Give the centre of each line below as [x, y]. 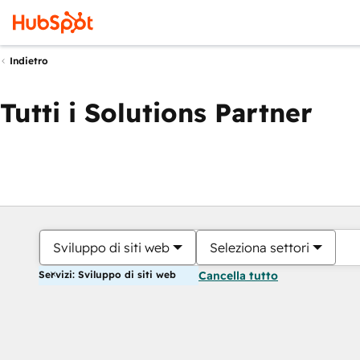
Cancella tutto [238, 276]
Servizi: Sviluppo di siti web [107, 274]
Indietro [29, 61]
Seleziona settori [260, 247]
